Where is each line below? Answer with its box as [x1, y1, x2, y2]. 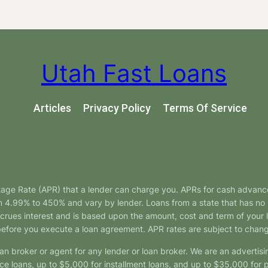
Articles [33, 102, 71, 115]
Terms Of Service [162, 102, 247, 115]
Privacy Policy [83, 102, 151, 115]
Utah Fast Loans [41, 58, 227, 88]
